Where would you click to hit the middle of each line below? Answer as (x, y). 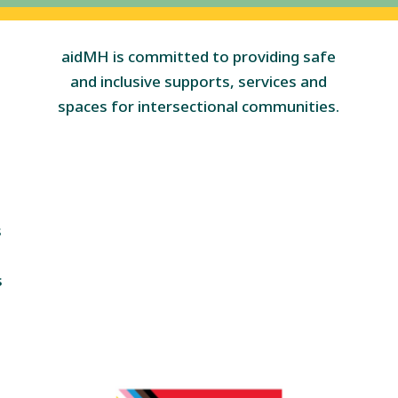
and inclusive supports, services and (199, 82)
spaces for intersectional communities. (199, 107)
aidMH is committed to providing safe (199, 57)
